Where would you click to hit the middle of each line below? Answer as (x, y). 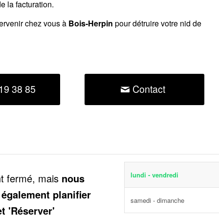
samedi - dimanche (157, 200)
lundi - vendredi (154, 175)
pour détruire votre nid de (157, 23)
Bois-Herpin (91, 23)
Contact (149, 89)
